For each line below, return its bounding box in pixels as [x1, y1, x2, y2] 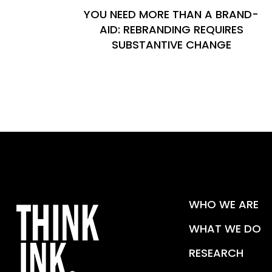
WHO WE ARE [189, 197, 259, 212]
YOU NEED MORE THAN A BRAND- [84, 7, 259, 22]
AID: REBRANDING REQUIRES [99, 22, 243, 37]
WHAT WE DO [189, 221, 262, 236]
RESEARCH [189, 245, 244, 260]
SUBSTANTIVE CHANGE [111, 37, 231, 52]
